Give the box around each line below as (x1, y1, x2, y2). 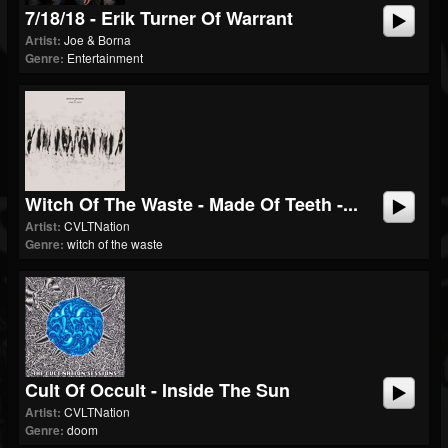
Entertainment (67, 49, 143, 66)
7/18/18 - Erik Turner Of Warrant (25, 5, 293, 31)
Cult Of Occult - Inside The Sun (25, 377, 290, 403)
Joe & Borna (64, 31, 131, 48)
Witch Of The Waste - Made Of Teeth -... (25, 191, 358, 217)
